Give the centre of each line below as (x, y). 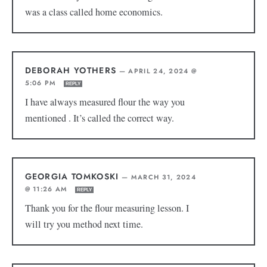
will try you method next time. (84, 224)
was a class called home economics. (94, 12)
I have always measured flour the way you (105, 102)
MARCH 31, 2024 (164, 177)
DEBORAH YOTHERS (71, 71)
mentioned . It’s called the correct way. (101, 118)
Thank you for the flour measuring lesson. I (107, 208)
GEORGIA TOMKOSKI (72, 177)
